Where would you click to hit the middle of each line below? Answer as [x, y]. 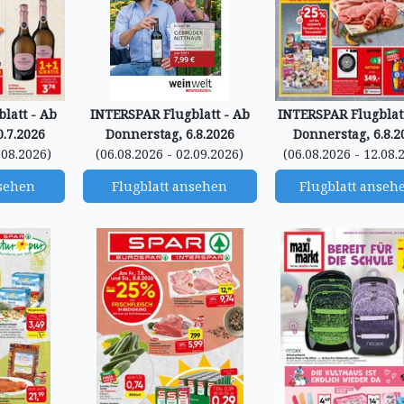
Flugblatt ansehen [170, 186]
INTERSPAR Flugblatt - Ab [170, 114]
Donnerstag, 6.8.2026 [170, 134]
